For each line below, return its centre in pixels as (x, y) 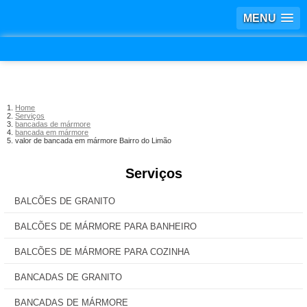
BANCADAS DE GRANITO (68, 277)
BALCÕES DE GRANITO (65, 201)
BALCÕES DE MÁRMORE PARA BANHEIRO (106, 226)
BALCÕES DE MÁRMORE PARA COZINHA (102, 252)
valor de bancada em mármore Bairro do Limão (94, 140)
